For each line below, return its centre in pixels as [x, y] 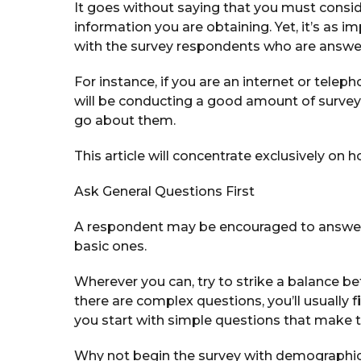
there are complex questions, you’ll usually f [216, 301]
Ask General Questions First [164, 191]
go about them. [125, 120]
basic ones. [110, 246]
